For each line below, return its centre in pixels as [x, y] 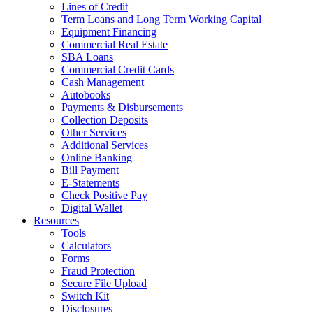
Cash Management [103, 82]
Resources [56, 220]
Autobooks [86, 95]
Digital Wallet [92, 208]
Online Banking [97, 158]
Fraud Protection [98, 271]
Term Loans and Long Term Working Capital [161, 19]
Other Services [94, 132]
